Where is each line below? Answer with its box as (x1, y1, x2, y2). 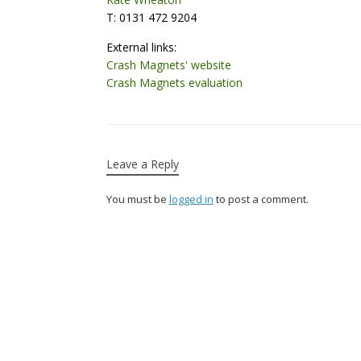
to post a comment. (214, 192, 309, 206)
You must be (106, 192, 169, 206)
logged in (169, 192, 214, 206)
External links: (106, 39, 176, 55)
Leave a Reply (106, 156, 179, 172)
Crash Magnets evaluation (106, 75, 243, 90)
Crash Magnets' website (106, 57, 231, 73)
